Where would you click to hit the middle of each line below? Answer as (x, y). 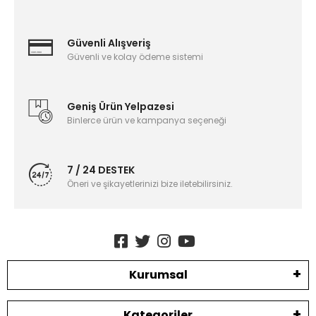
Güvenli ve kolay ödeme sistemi (135, 57)
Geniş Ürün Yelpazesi (121, 107)
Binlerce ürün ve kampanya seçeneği (147, 121)
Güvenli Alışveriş (109, 43)
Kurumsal (158, 274)
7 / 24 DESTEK (101, 170)
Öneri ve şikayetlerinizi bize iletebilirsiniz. (150, 184)
